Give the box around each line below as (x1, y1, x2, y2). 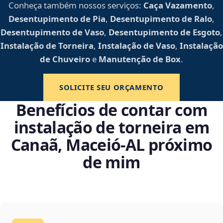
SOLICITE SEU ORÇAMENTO (59, 82, 164, 93)
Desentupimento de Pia (8, 13, 106, 25)
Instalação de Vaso (98, 40, 175, 52)
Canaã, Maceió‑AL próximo (10, 134, 213, 156)
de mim (83, 151, 140, 173)
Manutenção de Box (99, 53, 181, 65)
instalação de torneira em (13, 116, 210, 138)
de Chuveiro (40, 53, 90, 65)
